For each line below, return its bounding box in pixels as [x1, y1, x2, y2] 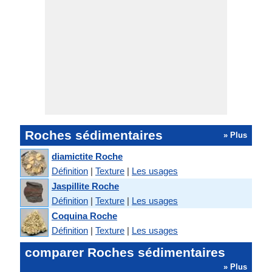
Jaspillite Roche [52, 180, 119, 191]
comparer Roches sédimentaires [25, 245, 225, 259]
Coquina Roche [52, 210, 117, 221]
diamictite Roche [52, 151, 123, 161]
